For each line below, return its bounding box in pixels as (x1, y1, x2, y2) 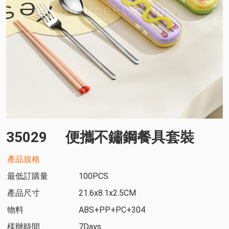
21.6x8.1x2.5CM (79, 188, 136, 198)
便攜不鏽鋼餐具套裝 (65, 129, 194, 146)
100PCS (79, 171, 108, 181)
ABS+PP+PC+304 (79, 205, 145, 215)
